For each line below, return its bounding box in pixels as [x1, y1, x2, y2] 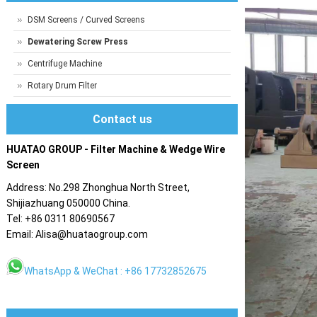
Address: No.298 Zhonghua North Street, [6, 182, 190, 193]
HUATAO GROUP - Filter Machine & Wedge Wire [6, 144, 226, 155]
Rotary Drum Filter [28, 81, 98, 91]
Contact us [92, 113, 152, 126]
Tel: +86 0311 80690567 [6, 213, 117, 224]
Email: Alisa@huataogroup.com [6, 229, 149, 240]
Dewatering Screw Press [28, 37, 129, 47]
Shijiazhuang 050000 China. [6, 197, 131, 209]
